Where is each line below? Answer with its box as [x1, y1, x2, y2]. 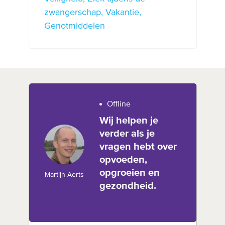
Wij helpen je [99, 115, 158, 126]
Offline [106, 100, 131, 108]
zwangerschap [44, 8, 101, 17]
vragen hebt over [99, 141, 177, 152]
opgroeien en [99, 167, 160, 178]
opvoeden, [99, 154, 147, 165]
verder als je [99, 128, 155, 139]
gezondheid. [99, 180, 156, 191]
